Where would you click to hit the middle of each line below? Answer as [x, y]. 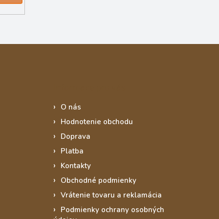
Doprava [75, 136]
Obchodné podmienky [98, 180]
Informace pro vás [89, 87]
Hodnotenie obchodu [97, 121]
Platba [72, 151]
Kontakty [76, 165]
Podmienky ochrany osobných [112, 209]
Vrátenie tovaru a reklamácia [111, 195]
